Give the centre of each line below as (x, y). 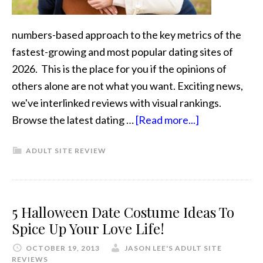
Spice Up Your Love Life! (88, 228)
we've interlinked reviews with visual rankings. (117, 102)
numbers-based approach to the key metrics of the (127, 34)
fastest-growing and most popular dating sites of (122, 51)
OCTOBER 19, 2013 (63, 248)
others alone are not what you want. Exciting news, (127, 85)
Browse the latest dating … (74, 119)
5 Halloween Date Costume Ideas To (123, 212)
